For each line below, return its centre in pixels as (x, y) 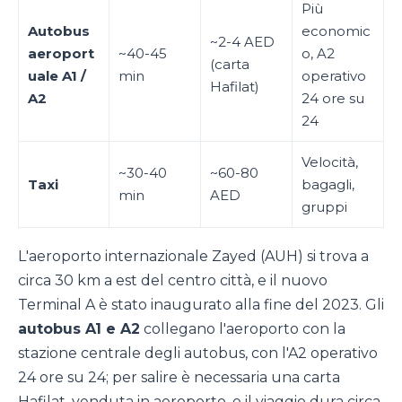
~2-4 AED (242, 42)
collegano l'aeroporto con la (243, 329)
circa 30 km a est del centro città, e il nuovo (173, 281)
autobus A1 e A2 (79, 329)
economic (336, 31)
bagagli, (328, 185)
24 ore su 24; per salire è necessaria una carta (179, 378)
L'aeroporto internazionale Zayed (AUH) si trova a (193, 257)
